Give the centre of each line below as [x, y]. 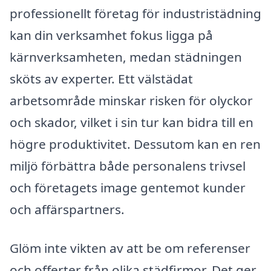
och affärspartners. [67, 210]
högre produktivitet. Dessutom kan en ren [135, 144]
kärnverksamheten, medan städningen [126, 57]
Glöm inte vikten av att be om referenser [130, 248]
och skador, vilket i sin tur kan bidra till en [132, 122]
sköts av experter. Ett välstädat [101, 79]
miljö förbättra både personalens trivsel [128, 166]
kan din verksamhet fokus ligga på [111, 35]
